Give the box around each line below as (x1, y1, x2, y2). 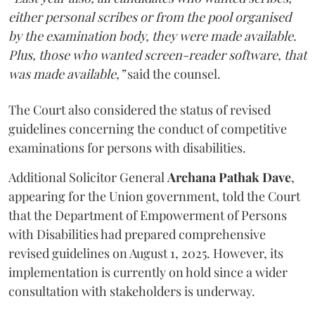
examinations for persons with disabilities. (8, 139, 246, 156)
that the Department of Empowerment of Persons (8, 207, 287, 224)
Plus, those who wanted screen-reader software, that (8, 46, 307, 63)
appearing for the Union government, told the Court (8, 188, 300, 205)
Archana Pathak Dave (167, 169, 291, 186)
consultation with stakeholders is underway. (8, 283, 255, 300)
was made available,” (8, 65, 124, 82)
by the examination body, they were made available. (8, 27, 297, 44)
